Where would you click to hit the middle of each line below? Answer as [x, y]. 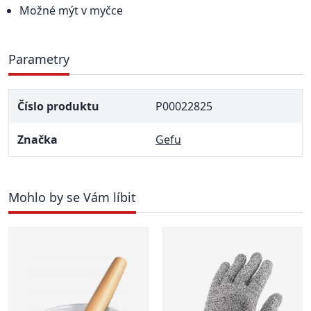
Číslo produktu [58, 107]
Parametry [39, 59]
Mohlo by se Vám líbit [72, 197]
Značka [37, 140]
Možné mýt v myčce [71, 11]
